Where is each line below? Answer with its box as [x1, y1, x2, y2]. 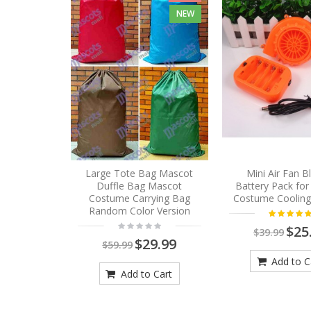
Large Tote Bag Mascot [85, 166, 194, 180]
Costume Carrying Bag [88, 191, 190, 205]
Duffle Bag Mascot [96, 178, 183, 192]
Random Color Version [88, 203, 190, 217]
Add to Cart [117, 267, 172, 280]
